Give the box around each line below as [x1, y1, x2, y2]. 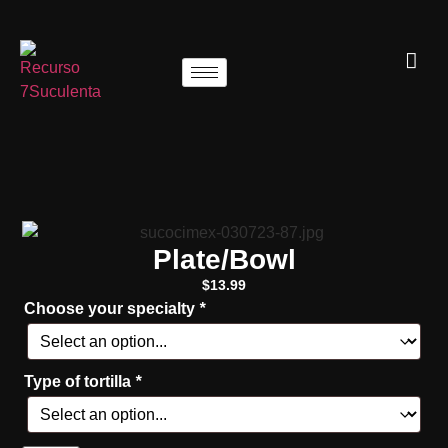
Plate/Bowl [152, 244, 296, 276]
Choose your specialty [24, 299, 200, 317]
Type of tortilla [24, 372, 136, 390]
